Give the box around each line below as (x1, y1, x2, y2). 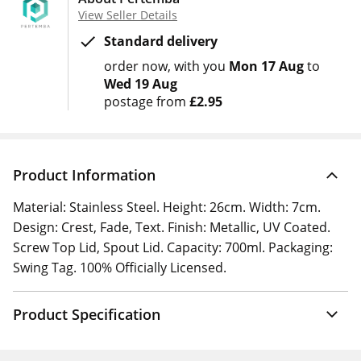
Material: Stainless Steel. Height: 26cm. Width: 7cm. (13, 198, 321, 216)
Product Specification (13, 305, 160, 324)
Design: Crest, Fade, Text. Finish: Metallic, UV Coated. (13, 218, 330, 236)
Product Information (13, 165, 156, 185)
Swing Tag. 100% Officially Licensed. (13, 259, 226, 276)
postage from (104, 93, 189, 110)
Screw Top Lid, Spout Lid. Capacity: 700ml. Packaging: (13, 239, 333, 256)
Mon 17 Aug (229, 57, 304, 75)
